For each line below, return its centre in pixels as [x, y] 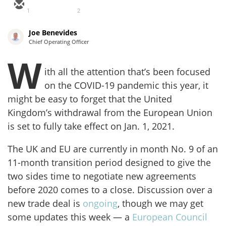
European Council [170, 217]
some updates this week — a [70, 217]
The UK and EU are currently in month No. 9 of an [113, 149]
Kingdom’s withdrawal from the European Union [110, 113]
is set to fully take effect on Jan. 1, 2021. [91, 126]
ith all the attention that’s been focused [127, 72]
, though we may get [160, 204]
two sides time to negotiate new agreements [102, 176]
